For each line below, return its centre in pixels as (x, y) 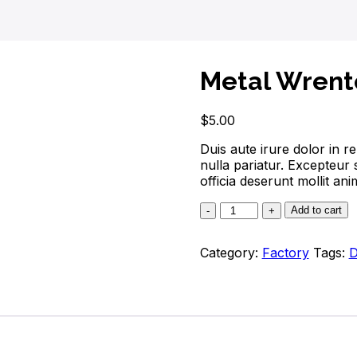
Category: (231, 253)
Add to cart (316, 210)
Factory (285, 253)
